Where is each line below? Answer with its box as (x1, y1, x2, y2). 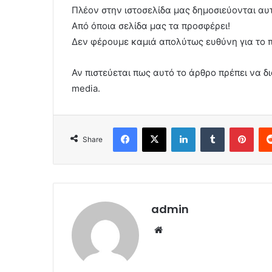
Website (165, 223, 200, 236)
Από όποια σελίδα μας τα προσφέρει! (72, 20, 230, 32)
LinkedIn (195, 122, 226, 132)
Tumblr (224, 122, 250, 132)
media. (72, 83, 100, 95)
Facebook (137, 122, 174, 132)
